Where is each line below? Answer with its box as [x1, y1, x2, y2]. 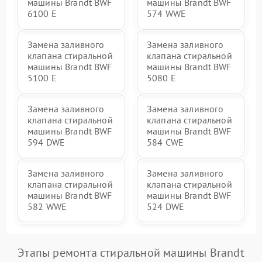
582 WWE [27, 201, 67, 213]
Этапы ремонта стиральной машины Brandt [18, 245, 244, 261]
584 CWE [147, 136, 184, 149]
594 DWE [27, 136, 65, 149]
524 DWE [147, 201, 185, 213]
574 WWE [147, 8, 187, 20]
